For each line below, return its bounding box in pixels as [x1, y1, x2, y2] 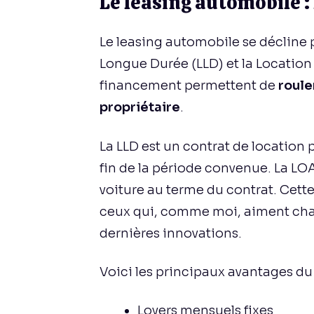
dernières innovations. [100, 225, 242, 241]
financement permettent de [100, 78, 278, 94]
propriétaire [100, 100, 180, 116]
